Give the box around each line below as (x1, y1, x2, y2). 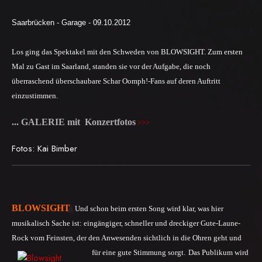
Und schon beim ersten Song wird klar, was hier (75, 204, 223, 213)
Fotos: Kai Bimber (12, 142, 77, 156)
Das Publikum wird (188, 248, 249, 257)
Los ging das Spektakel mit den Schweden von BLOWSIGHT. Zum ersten (12, 47, 243, 57)
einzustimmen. (12, 91, 58, 101)
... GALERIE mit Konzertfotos (12, 117, 136, 127)
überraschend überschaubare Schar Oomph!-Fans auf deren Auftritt (12, 77, 220, 86)
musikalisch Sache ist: (12, 219, 84, 228)
